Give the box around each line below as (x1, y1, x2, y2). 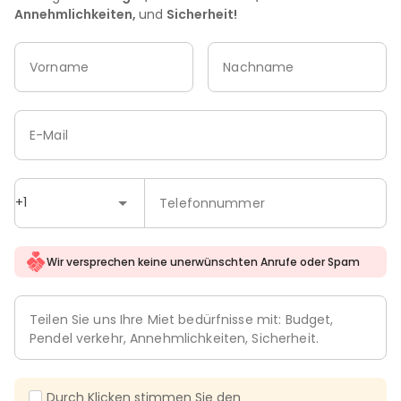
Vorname (30, 57, 89, 76)
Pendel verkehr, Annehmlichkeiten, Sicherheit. (30, 329, 319, 348)
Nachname (223, 57, 294, 76)
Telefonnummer (159, 193, 265, 212)
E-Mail (30, 125, 68, 144)
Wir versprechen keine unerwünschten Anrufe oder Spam (46, 253, 360, 269)
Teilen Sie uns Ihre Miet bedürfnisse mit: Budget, (30, 311, 334, 329)
